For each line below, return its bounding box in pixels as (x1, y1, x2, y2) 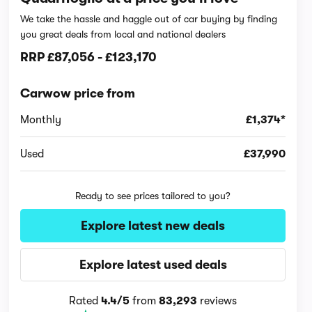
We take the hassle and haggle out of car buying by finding (20, 13, 278, 24)
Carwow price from (20, 86, 136, 100)
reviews (197, 295, 237, 307)
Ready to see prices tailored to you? (75, 190, 231, 201)
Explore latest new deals (81, 219, 226, 233)
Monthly (20, 114, 62, 126)
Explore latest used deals (79, 258, 227, 272)
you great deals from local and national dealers (20, 29, 226, 40)
